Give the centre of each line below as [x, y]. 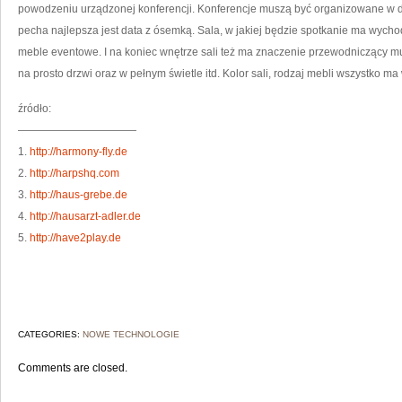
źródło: [35, 109]
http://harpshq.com [74, 173]
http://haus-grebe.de [79, 195]
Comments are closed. [73, 368]
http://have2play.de [75, 238]
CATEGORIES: [50, 334]
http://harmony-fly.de [79, 152]
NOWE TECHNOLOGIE [131, 334]
